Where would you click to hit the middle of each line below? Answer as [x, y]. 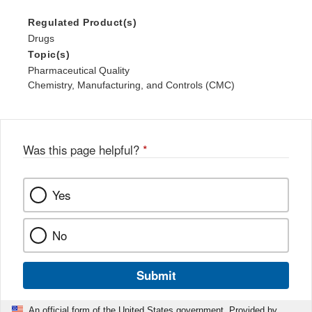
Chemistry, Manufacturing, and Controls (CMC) [131, 85]
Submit [156, 275]
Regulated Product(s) [82, 23]
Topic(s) [49, 55]
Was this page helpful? [83, 150]
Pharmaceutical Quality [79, 71]
